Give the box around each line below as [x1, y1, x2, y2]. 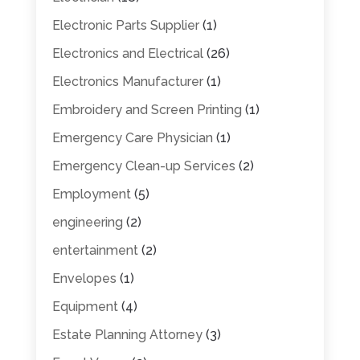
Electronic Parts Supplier [51, 17, 199, 33]
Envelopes [51, 270, 117, 286]
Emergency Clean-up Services [51, 157, 235, 174]
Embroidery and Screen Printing [51, 101, 242, 117]
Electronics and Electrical [51, 45, 203, 61]
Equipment [51, 298, 118, 314]
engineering [51, 214, 123, 230]
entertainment [51, 242, 138, 258]
